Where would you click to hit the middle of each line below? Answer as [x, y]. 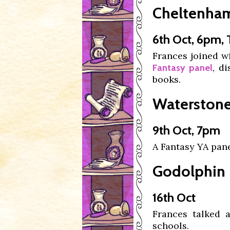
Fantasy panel [183, 68]
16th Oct [174, 197]
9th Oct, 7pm [186, 130]
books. [167, 79]
